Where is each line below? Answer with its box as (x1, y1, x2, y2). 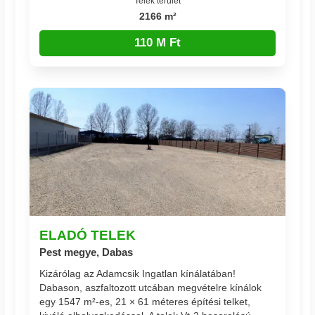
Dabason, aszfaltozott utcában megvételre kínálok (39, 281, 262, 293)
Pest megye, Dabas (39, 246, 134, 259)
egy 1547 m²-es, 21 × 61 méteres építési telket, (39, 295, 251, 307)
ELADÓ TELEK (39, 227, 136, 243)
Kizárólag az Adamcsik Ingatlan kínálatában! (39, 267, 236, 279)
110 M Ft (134, 36, 181, 50)
